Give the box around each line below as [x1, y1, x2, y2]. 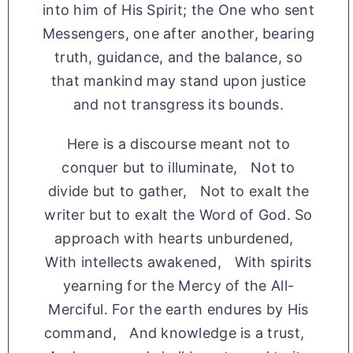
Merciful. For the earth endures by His [48, 301, 309, 318]
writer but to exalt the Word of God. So [44, 206, 313, 224]
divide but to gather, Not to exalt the [47, 183, 310, 200]
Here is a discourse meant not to [66, 136, 291, 153]
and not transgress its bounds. [72, 96, 284, 113]
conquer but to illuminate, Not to [61, 159, 295, 176]
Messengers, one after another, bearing [42, 25, 315, 43]
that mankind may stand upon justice [50, 72, 307, 90]
